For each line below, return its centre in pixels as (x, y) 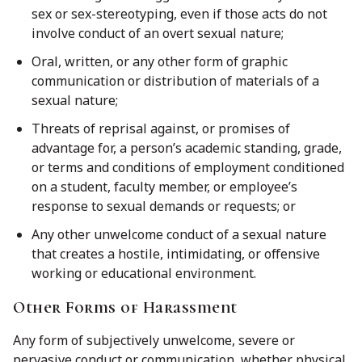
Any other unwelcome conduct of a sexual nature (179, 235)
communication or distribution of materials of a (175, 80)
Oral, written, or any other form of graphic (160, 61)
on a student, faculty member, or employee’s (164, 187)
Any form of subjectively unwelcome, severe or (154, 341)
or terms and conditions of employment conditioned (188, 168)
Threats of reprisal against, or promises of (161, 129)
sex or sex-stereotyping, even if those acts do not (179, 13)
